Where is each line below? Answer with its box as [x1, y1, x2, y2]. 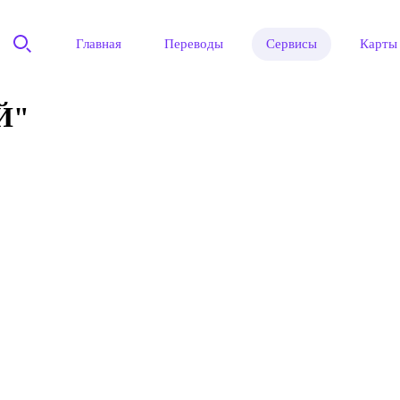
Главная [76, 36, 122, 51]
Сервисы [266, 36, 318, 51]
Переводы [164, 36, 224, 51]
